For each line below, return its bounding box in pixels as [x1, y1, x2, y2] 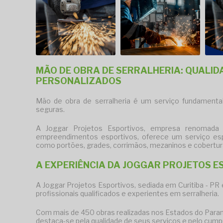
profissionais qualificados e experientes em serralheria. [36, 189, 219, 198]
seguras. [36, 105, 65, 114]
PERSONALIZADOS [36, 76, 121, 87]
